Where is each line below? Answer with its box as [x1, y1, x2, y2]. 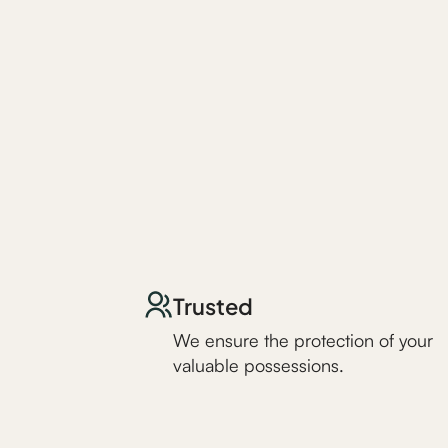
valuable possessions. [172, 354, 344, 376]
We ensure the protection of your [172, 329, 433, 351]
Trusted [172, 286, 253, 323]
